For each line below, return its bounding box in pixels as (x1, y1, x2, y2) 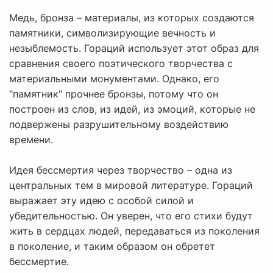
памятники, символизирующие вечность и (9, 27, 216, 40)
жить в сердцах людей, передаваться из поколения (9, 225, 260, 238)
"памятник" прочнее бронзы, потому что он (9, 88, 218, 101)
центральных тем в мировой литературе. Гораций (9, 179, 253, 192)
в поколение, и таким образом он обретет (9, 240, 215, 253)
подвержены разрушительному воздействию (9, 118, 229, 131)
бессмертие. (9, 255, 69, 268)
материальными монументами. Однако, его (9, 73, 219, 85)
